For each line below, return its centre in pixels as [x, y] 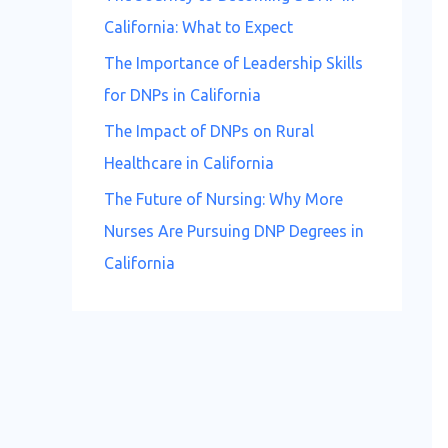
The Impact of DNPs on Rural [209, 131]
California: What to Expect [198, 27]
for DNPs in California [182, 95]
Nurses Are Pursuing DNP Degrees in [234, 231]
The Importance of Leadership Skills [233, 63]
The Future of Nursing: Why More [223, 199]
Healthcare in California [189, 163]
